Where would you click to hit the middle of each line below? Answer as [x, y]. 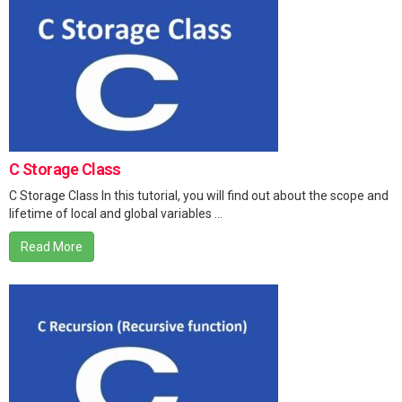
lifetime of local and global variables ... [116, 214]
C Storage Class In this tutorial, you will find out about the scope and [199, 196]
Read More [52, 247]
